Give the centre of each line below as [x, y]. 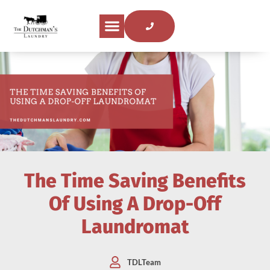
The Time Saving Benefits [135, 181]
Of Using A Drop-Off [135, 204]
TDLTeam [144, 262]
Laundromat [135, 227]
